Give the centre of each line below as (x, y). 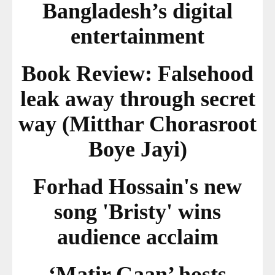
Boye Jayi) (137, 149)
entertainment (137, 37)
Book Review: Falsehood (137, 74)
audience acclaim (137, 237)
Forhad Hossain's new (137, 187)
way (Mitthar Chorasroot (137, 124)
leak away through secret (137, 99)
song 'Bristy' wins (137, 212)
